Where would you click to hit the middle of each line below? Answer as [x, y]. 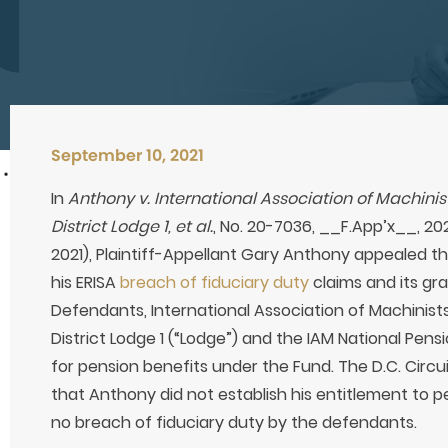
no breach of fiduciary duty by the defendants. [233, 423]
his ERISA [85, 283]
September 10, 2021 [127, 156]
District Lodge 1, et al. [131, 227]
